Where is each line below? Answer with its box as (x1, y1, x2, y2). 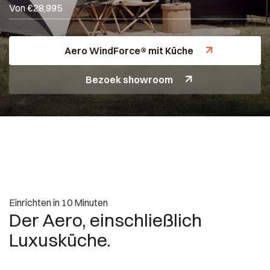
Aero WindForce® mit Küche (64, 45, 193, 57)
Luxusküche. (9, 229, 111, 251)
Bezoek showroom (85, 74, 173, 86)
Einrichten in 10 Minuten (9, 196, 108, 209)
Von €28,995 (9, 2, 62, 14)
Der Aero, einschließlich (9, 209, 202, 231)
